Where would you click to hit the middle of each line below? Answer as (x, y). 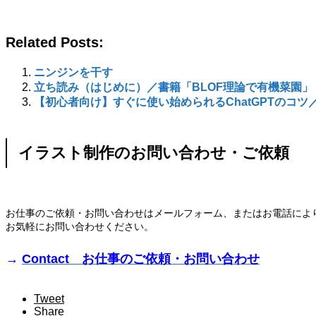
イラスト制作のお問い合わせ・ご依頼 (154, 153)
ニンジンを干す (73, 73)
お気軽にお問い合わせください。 (80, 226)
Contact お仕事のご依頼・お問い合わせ (141, 259)
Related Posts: (55, 43)
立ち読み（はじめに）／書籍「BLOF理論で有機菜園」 (174, 87)
